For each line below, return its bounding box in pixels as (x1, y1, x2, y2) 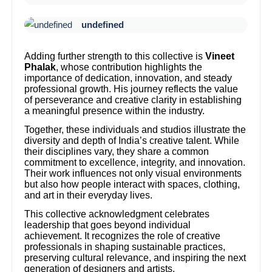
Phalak (24, 61, 56, 72)
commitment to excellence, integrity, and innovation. (24, 157, 246, 168)
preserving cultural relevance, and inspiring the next (24, 253, 246, 263)
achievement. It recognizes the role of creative (24, 231, 221, 242)
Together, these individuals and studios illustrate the (24, 124, 246, 135)
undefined (81, 19, 124, 30)
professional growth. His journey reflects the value (24, 83, 239, 94)
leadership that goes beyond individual (24, 220, 191, 231)
